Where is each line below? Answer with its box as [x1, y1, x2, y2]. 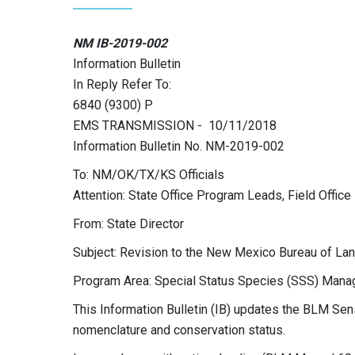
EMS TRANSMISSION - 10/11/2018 [73, 118, 277, 133]
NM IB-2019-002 [73, 36, 167, 51]
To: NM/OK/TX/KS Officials [73, 167, 224, 182]
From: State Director [73, 216, 184, 231]
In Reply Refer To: [73, 77, 171, 92]
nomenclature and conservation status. [73, 323, 285, 338]
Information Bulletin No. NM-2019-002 [73, 139, 284, 154]
